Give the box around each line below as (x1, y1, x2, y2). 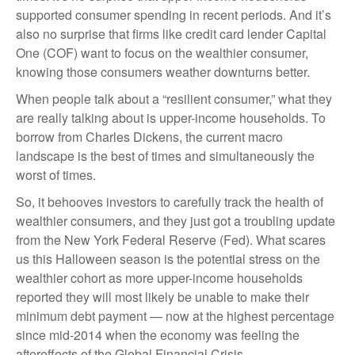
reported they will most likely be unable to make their (16, 288, 309, 306)
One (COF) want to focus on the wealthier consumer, (16, 44, 308, 62)
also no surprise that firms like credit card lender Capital (16, 25, 326, 43)
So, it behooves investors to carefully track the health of (16, 193, 323, 211)
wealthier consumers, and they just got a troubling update (16, 212, 335, 230)
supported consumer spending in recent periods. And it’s (16, 6, 331, 24)
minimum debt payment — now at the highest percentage (16, 307, 334, 325)
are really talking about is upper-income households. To (16, 109, 326, 127)
